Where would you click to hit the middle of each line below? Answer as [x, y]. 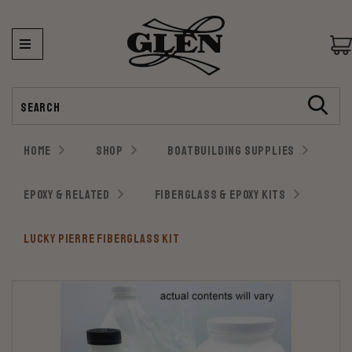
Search [27, 94]
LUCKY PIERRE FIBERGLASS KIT [102, 238]
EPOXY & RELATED [67, 194]
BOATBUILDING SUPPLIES [231, 150]
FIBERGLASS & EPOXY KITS [220, 194]
